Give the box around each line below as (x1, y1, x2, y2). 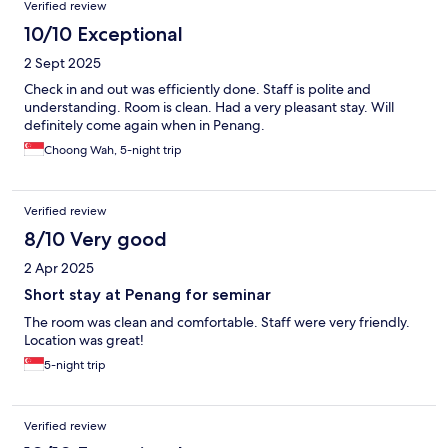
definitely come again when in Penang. (24, 116, 265, 135)
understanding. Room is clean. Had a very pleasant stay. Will (24, 98, 394, 117)
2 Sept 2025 (24, 54, 101, 73)
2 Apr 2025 (24, 259, 94, 278)
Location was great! (24, 331, 144, 350)
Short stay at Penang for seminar (24, 285, 271, 305)
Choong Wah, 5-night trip (44, 142, 182, 159)
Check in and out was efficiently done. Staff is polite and (24, 80, 371, 99)
